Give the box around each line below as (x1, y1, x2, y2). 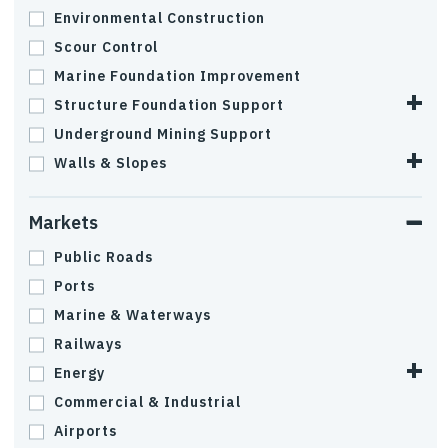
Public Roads (54, 248, 153, 266)
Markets (29, 211, 98, 234)
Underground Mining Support (54, 125, 272, 143)
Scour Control (54, 38, 158, 56)
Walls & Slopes (54, 154, 167, 172)
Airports (54, 422, 117, 440)
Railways (54, 335, 122, 353)
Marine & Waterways (54, 306, 211, 324)
